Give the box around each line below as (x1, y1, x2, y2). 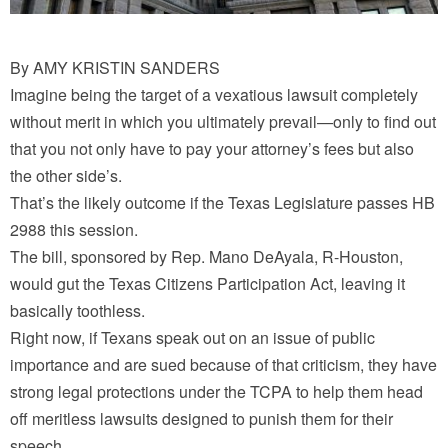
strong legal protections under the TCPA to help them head (10, 380, 423, 404)
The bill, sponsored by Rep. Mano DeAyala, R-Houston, (10, 245, 403, 269)
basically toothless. (10, 299, 145, 323)
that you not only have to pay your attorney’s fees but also (10, 137, 414, 161)
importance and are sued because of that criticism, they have (10, 353, 437, 377)
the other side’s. (10, 164, 122, 188)
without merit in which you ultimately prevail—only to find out (10, 110, 436, 134)
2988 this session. (10, 218, 138, 242)
